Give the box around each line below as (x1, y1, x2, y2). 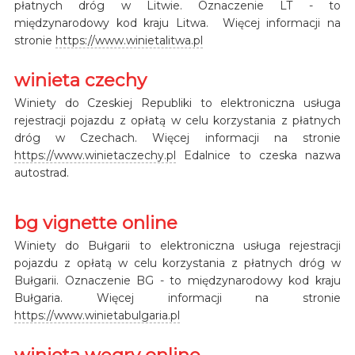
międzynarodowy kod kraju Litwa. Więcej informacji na (13, 15, 342, 30)
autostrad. (13, 165, 69, 180)
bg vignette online (13, 211, 177, 234)
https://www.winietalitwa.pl (55, 32, 203, 48)
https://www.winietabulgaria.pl (13, 307, 180, 323)
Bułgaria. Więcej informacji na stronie (13, 290, 342, 305)
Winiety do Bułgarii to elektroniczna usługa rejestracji (13, 238, 342, 253)
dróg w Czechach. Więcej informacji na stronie (13, 130, 342, 145)
